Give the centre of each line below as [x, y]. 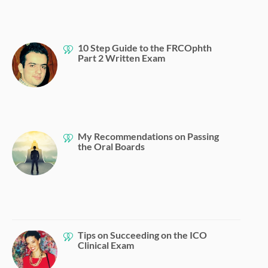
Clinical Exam [106, 245]
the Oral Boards [111, 146]
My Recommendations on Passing [148, 136]
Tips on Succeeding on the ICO [142, 234]
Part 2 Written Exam [121, 57]
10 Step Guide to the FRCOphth [144, 47]
